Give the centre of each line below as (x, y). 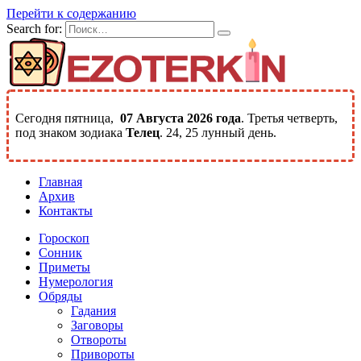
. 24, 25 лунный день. (218, 133)
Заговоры (97, 325)
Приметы (64, 267)
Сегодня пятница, (68, 118)
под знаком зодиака (71, 133)
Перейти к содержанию (71, 13)
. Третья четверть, (289, 118)
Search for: (34, 29)
